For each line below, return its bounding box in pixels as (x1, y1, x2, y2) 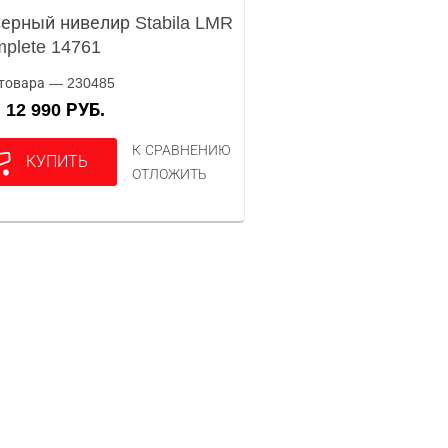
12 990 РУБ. (16, 100, 106, 120)
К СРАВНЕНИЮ (132, 142, 232, 158)
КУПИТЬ (26, 153, 89, 170)
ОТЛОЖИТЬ (132, 166, 208, 182)
